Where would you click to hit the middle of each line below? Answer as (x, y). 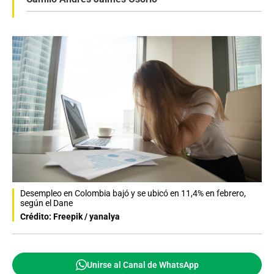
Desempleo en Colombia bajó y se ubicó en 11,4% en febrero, (133, 193)
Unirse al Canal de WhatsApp (143, 265)
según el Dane (46, 203)
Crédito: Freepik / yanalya (70, 216)
